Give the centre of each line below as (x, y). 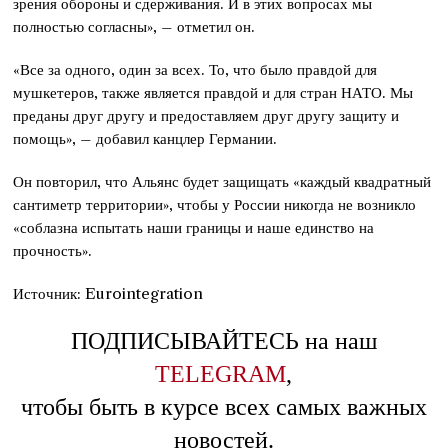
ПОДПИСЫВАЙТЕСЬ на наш (223, 340)
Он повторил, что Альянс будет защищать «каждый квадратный (222, 181)
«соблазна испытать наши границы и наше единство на (194, 227)
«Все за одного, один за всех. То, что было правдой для (195, 69)
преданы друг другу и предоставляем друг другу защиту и (206, 115)
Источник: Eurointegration (108, 293)
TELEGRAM (221, 373)
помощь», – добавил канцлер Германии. (145, 138)
